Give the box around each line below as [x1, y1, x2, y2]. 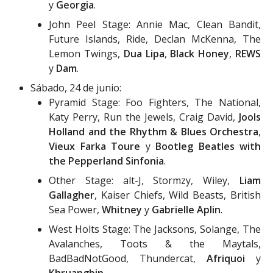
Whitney [102, 202, 142, 216]
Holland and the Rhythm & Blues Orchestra [49, 124, 258, 138]
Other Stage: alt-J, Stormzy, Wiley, [49, 173, 239, 187]
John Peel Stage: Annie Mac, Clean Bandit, [49, 17, 261, 31]
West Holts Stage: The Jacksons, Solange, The [49, 222, 261, 236]
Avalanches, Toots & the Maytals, [49, 236, 261, 250]
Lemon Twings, [49, 46, 124, 60]
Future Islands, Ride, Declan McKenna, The [49, 32, 261, 46]
